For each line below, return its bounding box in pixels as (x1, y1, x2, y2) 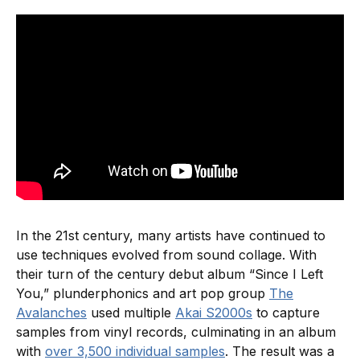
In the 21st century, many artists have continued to (16, 227, 325, 243)
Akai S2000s (175, 304, 252, 321)
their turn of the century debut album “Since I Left (16, 265, 323, 282)
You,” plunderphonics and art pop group (16, 284, 269, 301)
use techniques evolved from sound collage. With (16, 246, 317, 263)
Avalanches (16, 304, 87, 321)
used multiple (87, 304, 175, 321)
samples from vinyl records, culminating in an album (16, 323, 336, 340)
